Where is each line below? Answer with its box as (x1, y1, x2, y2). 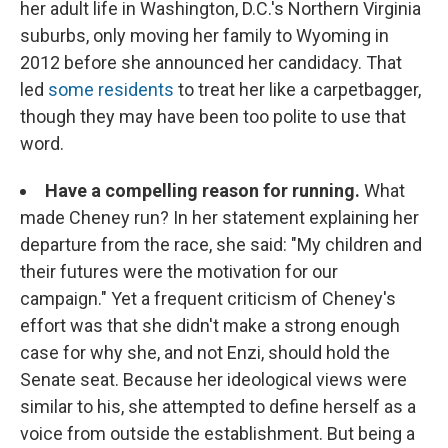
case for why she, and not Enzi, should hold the (20, 342, 390, 364)
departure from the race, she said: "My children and (20, 234, 422, 256)
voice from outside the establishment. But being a (20, 423, 415, 445)
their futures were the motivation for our (20, 261, 338, 283)
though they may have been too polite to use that (20, 106, 406, 128)
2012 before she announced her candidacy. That (20, 52, 402, 74)
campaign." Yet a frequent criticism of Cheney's (20, 288, 396, 310)
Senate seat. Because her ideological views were (20, 369, 407, 391)
